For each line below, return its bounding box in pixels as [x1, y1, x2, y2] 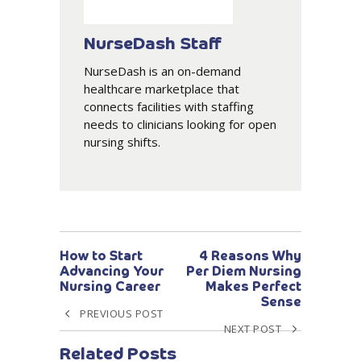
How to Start [60, 251, 143, 264]
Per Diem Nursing [186, 266, 301, 280]
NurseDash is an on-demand [84, 63, 241, 80]
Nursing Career [60, 281, 160, 295]
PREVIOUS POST [80, 306, 164, 322]
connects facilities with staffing [84, 98, 254, 115]
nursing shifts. [84, 134, 160, 151]
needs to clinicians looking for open [84, 116, 276, 133]
